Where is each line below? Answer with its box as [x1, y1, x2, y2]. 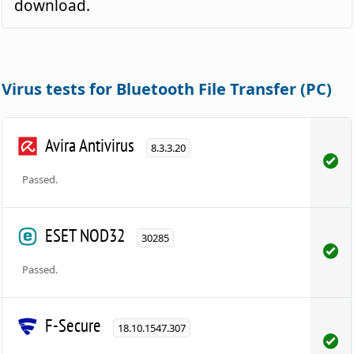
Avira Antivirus [45, 134, 135, 157]
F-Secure [45, 314, 102, 337]
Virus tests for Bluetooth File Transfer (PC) [2, 78, 333, 100]
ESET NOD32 [45, 224, 126, 247]
